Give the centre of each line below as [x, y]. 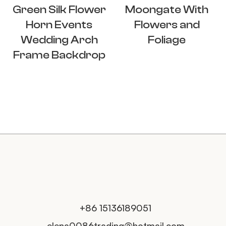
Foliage [167, 40]
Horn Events [59, 24]
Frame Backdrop [59, 55]
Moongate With [167, 9]
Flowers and [167, 24]
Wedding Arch [59, 40]
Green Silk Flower [59, 9]
